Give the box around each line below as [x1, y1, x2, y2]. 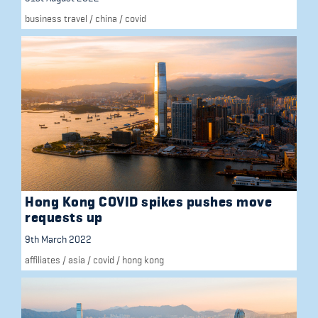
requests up [25, 209, 103, 226]
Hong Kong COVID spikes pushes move [25, 193, 272, 210]
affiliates [25, 253, 60, 265]
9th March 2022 [25, 233, 92, 245]
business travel [25, 12, 87, 24]
